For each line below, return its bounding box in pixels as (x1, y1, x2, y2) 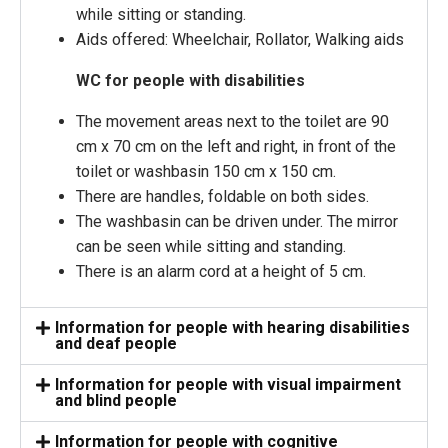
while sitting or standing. (76, 5, 246, 25)
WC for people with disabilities (76, 71, 305, 91)
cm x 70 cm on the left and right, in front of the (76, 137, 396, 157)
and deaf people (55, 334, 178, 354)
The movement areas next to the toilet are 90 (76, 112, 389, 132)
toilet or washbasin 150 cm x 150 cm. (76, 162, 336, 182)
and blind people (55, 391, 178, 411)
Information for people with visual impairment (55, 375, 402, 395)
